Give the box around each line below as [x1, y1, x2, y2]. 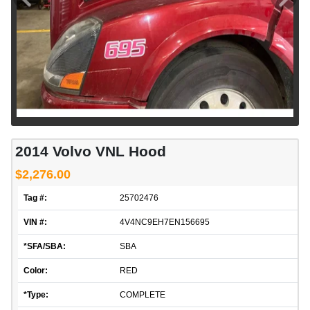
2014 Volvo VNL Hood [15, 143, 166, 160]
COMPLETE [120, 290, 165, 300]
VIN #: [24, 217, 47, 228]
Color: [24, 266, 48, 276]
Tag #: [24, 193, 47, 203]
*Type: [24, 290, 48, 300]
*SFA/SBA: [24, 241, 66, 252]
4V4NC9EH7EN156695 [120, 217, 210, 228]
